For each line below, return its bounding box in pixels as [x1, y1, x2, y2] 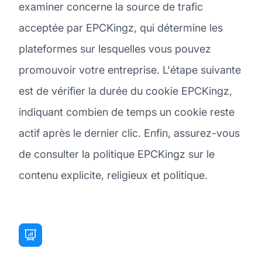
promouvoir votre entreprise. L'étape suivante [19, 63, 241, 76]
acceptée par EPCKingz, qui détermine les [19, 21, 223, 34]
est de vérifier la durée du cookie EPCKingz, [19, 84, 232, 97]
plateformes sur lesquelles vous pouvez [19, 42, 211, 55]
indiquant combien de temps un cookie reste [19, 105, 235, 118]
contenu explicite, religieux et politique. [19, 168, 208, 181]
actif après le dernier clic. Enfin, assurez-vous [19, 126, 240, 139]
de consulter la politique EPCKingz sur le [19, 147, 215, 160]
